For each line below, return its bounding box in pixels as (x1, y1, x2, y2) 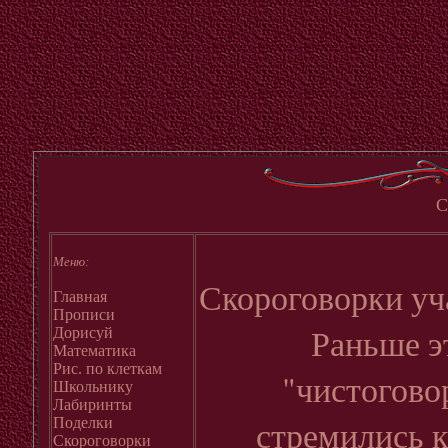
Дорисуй (53, 324, 113, 341)
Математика (53, 342, 136, 359)
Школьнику (53, 378, 133, 395)
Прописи (53, 306, 115, 323)
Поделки (53, 414, 113, 431)
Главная (53, 288, 107, 305)
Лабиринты (53, 396, 132, 413)
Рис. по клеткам (53, 360, 162, 377)
